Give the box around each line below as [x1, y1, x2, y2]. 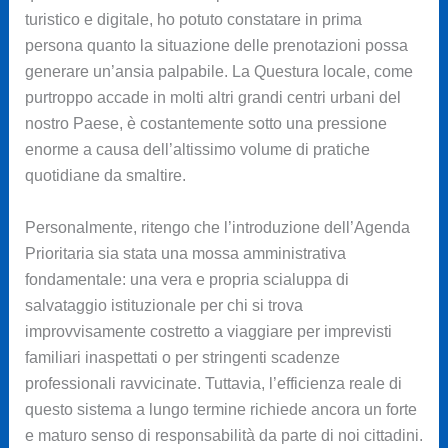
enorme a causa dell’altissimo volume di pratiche [24, 141, 370, 159]
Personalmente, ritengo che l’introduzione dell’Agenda [24, 219, 410, 237]
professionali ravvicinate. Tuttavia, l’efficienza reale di [24, 375, 402, 393]
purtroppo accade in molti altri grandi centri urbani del [24, 89, 401, 107]
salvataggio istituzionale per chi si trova [24, 297, 303, 315]
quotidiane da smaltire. [24, 167, 186, 185]
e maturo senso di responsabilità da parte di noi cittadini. [24, 427, 423, 445]
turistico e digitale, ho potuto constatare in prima [24, 11, 362, 29]
